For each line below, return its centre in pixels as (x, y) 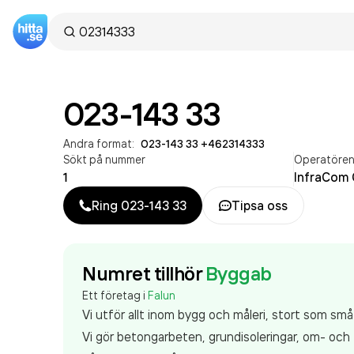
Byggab (238, 273)
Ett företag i (115, 295)
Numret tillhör (142, 273)
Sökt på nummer (104, 159)
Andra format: (99, 143)
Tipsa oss (260, 205)
